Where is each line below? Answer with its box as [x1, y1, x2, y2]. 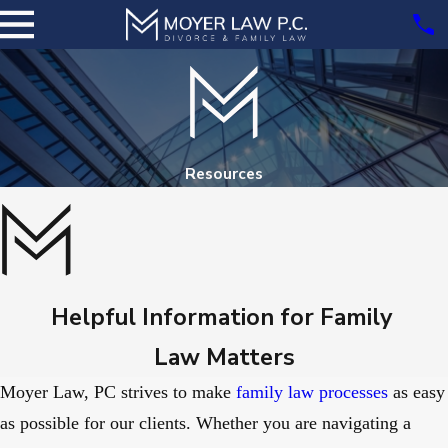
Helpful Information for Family [50, 301, 398, 334]
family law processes [236, 382, 388, 403]
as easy [388, 382, 445, 403]
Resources [185, 162, 263, 184]
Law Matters [153, 341, 295, 374]
